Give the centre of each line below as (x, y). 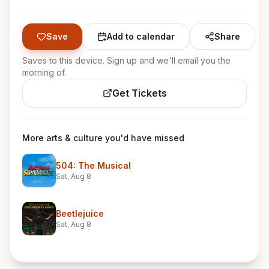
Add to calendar (141, 36)
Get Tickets (139, 93)
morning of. (44, 72)
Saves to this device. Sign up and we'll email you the (126, 60)
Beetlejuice (80, 213)
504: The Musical (93, 165)
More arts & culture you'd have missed (103, 138)
